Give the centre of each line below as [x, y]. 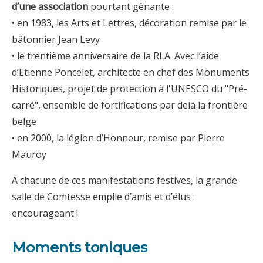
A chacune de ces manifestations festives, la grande [124, 180]
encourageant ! [45, 213]
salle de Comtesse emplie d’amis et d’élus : [103, 196]
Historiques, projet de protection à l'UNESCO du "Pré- [129, 88]
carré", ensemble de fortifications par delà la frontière [130, 105]
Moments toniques [80, 247]
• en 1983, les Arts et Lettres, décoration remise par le [129, 23]
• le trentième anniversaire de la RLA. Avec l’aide [115, 55]
